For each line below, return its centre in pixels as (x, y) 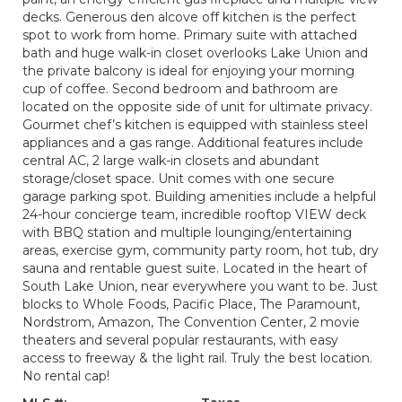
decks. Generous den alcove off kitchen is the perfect (189, 17)
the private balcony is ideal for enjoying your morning (188, 71)
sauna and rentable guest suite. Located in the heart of (195, 268)
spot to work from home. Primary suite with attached (190, 35)
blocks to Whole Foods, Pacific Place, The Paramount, (191, 304)
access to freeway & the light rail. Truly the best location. (197, 358)
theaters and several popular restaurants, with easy (180, 340)
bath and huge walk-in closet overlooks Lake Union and (195, 53)
